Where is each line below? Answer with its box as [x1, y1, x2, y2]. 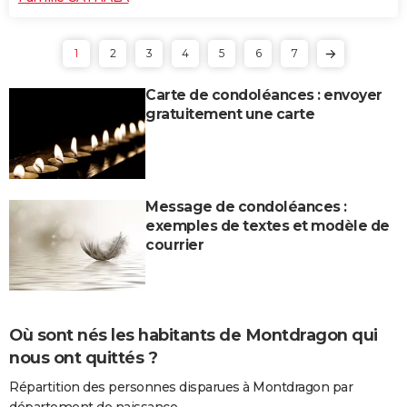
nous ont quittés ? [9, 347, 157, 368]
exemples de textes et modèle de [145, 216, 390, 234]
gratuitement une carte [145, 104, 314, 123]
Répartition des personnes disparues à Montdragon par [9, 378, 352, 395]
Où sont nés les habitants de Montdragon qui [9, 324, 378, 345]
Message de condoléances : [145, 197, 347, 215]
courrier [145, 235, 203, 253]
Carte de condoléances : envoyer [145, 85, 382, 104]
